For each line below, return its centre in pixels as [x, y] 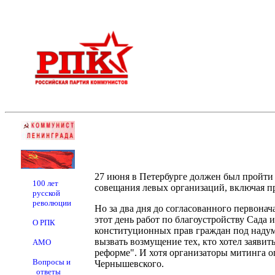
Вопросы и [52, 262]
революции [52, 203]
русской [46, 193]
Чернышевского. [129, 264]
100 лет [45, 183]
